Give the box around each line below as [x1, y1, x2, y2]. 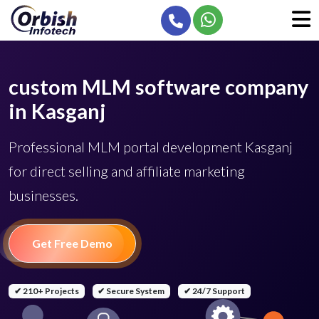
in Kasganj [9, 99, 106, 123]
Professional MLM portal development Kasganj [9, 138, 293, 155]
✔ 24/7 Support [183, 286, 245, 296]
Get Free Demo [32, 236, 113, 250]
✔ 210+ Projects [14, 286, 79, 296]
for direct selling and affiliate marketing [9, 162, 245, 179]
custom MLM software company [9, 75, 308, 99]
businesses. [9, 187, 78, 204]
